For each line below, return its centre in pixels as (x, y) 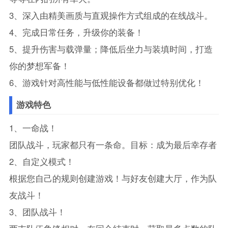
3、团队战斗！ (37, 212)
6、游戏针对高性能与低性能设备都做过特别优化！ (106, 83)
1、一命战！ (33, 128)
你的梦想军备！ (39, 66)
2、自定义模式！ (41, 162)
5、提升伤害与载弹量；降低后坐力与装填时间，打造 (111, 49)
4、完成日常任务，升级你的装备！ (76, 32)
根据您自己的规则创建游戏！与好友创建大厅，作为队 (113, 178)
